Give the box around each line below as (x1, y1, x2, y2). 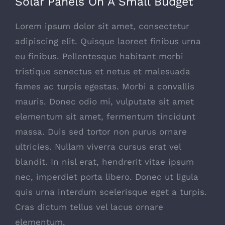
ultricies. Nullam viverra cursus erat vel (15, 141, 181, 152)
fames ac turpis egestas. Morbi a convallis (15, 81, 194, 91)
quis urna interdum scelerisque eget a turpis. (15, 186, 207, 197)
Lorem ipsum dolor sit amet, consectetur (15, 21, 189, 31)
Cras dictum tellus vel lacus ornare (15, 201, 163, 212)
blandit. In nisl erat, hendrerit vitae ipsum (15, 156, 194, 167)
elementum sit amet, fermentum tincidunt (15, 111, 195, 122)
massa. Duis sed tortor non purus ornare (15, 126, 187, 137)
